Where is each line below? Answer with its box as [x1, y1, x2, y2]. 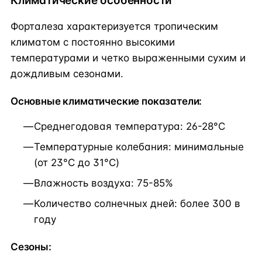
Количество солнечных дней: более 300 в [34, 197, 240, 209]
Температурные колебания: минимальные [34, 140, 244, 153]
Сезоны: [11, 240, 51, 253]
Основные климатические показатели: [11, 95, 202, 107]
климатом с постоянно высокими [11, 36, 175, 49]
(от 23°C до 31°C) [34, 156, 119, 168]
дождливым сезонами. [11, 68, 123, 80]
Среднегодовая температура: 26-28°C [34, 120, 225, 132]
